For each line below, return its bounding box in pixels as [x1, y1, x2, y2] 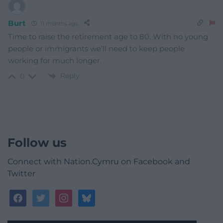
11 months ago [38, 19, 79, 27]
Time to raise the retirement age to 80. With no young [8, 32, 208, 41]
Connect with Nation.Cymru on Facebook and [7, 157, 190, 167]
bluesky [78, 190, 111, 200]
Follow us [7, 135, 67, 150]
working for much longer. [8, 56, 102, 65]
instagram [55, 190, 98, 200]
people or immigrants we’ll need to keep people [8, 44, 185, 53]
